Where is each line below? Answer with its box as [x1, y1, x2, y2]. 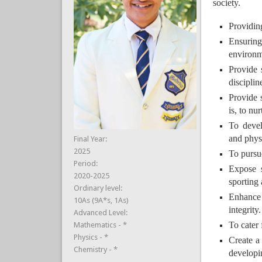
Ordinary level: [73, 183, 124, 192]
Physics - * [73, 232, 108, 242]
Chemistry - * [73, 244, 118, 254]
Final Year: [73, 134, 109, 143]
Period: [73, 158, 99, 168]
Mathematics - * [73, 220, 127, 229]
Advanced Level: [73, 208, 129, 217]
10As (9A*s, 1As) [73, 195, 129, 205]
